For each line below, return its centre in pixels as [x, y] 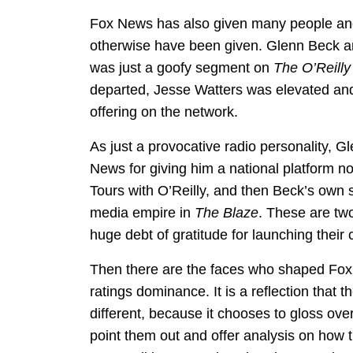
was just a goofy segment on [182, 68]
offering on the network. [164, 112]
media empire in [142, 213]
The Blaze [227, 213]
